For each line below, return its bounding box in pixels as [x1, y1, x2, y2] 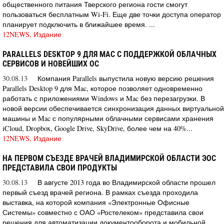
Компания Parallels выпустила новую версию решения [37, 73, 214, 83]
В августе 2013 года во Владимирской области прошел [37, 177, 215, 187]
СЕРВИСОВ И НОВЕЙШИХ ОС [2, 58, 99, 68]
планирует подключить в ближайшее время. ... [2, 19, 155, 29]
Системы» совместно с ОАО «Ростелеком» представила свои [2, 207, 203, 217]
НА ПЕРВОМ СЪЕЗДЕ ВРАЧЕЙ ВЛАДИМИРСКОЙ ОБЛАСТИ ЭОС [2, 153, 216, 163]
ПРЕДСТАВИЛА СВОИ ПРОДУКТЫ [2, 162, 117, 172]
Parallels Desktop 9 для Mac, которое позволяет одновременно [2, 83, 202, 93]
